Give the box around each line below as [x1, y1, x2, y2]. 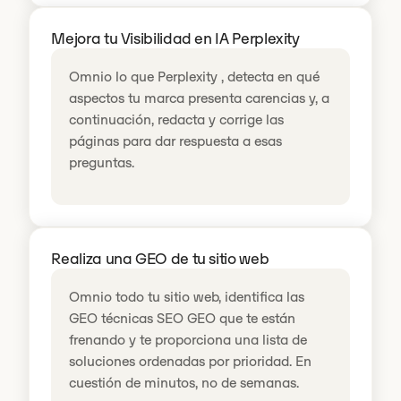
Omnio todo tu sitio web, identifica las [69, 288, 305, 306]
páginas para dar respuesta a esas [69, 132, 283, 149]
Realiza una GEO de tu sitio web [51, 249, 269, 269]
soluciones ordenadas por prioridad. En [69, 353, 312, 371]
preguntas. [69, 154, 135, 171]
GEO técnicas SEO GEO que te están [69, 310, 296, 328]
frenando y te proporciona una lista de [69, 331, 308, 349]
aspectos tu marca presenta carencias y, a [69, 90, 330, 107]
